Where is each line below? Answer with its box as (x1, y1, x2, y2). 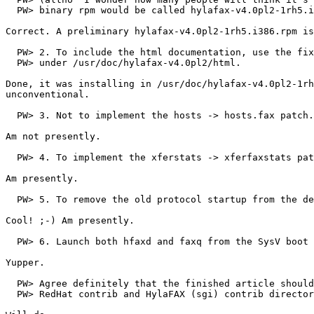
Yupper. (6, 257, 45, 268)
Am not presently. (6, 130, 101, 142)
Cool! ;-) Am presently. (6, 214, 135, 226)
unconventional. (6, 88, 90, 100)
